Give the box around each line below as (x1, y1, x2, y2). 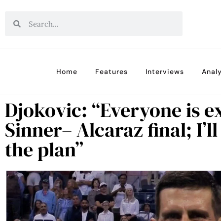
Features (95, 67, 128, 76)
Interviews (146, 67, 184, 76)
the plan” (5, 136, 83, 163)
